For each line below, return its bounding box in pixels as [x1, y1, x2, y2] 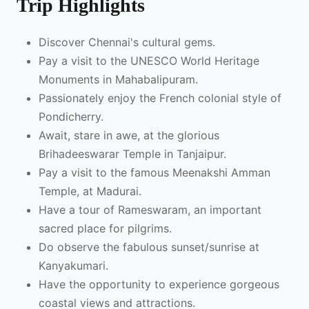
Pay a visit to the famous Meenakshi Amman [39, 166, 270, 180]
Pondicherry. [39, 110, 103, 124]
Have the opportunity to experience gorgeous [39, 277, 279, 292]
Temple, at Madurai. [39, 184, 141, 199]
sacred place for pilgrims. [39, 221, 172, 236]
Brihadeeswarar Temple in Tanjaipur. [39, 147, 226, 161]
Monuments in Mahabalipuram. [39, 72, 198, 87]
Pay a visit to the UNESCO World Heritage [39, 54, 259, 68]
